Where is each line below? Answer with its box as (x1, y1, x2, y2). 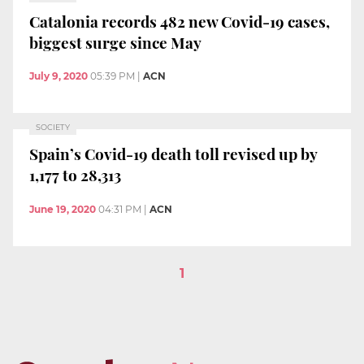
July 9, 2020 (29, 70, 88, 83)
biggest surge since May (29, 31, 201, 53)
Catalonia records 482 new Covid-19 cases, (29, 10, 330, 32)
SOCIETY (36, 123, 70, 132)
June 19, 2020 (29, 202, 96, 215)
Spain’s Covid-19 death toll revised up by (29, 142, 318, 164)
